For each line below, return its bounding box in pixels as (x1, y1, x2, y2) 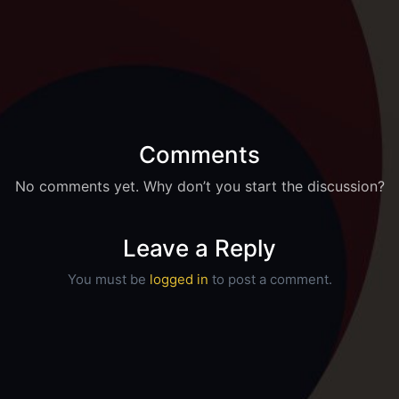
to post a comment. (208, 270, 332, 288)
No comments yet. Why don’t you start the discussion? (14, 176, 385, 195)
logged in (149, 270, 208, 288)
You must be (67, 270, 150, 288)
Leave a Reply (123, 233, 276, 262)
